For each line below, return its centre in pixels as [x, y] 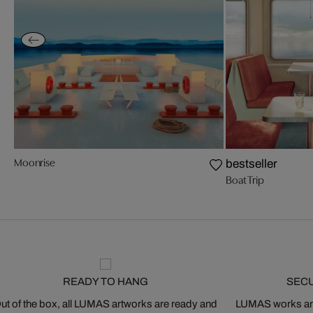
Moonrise [35, 163]
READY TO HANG [105, 282]
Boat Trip [245, 181]
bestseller [252, 164]
